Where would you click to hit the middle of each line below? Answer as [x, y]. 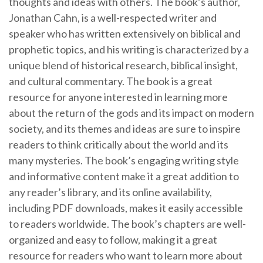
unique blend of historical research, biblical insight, [123, 65]
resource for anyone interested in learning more [118, 97]
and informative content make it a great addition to [124, 176]
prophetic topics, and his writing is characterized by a [129, 49]
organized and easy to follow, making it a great [113, 240]
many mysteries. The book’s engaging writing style [124, 160]
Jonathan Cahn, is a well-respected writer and [113, 18]
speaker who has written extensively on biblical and [125, 33]
